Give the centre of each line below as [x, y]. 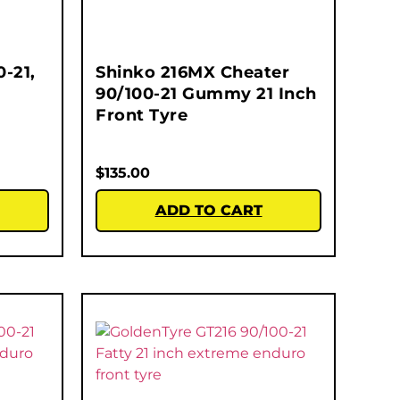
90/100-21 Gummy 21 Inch [206, 94]
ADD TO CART [208, 211]
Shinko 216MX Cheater [192, 73]
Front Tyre [142, 116]
